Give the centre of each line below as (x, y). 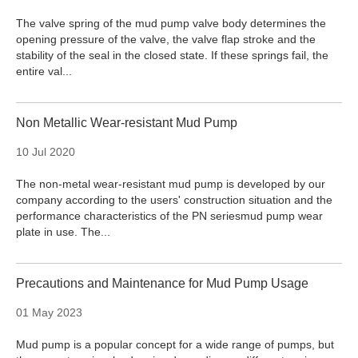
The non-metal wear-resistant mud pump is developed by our (171, 184)
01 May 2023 (49, 313)
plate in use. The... (63, 232)
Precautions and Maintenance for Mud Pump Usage (162, 284)
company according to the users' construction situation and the (174, 200)
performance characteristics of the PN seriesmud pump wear (169, 216)
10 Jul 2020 (46, 152)
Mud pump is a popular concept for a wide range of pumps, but (175, 345)
